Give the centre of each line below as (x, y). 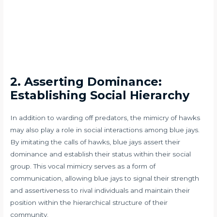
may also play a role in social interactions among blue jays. (105, 130)
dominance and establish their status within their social (101, 154)
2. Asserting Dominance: (86, 81)
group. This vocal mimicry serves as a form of (83, 166)
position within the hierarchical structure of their (89, 202)
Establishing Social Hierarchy (100, 95)
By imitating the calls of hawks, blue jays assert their (95, 142)
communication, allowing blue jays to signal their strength (105, 178)
